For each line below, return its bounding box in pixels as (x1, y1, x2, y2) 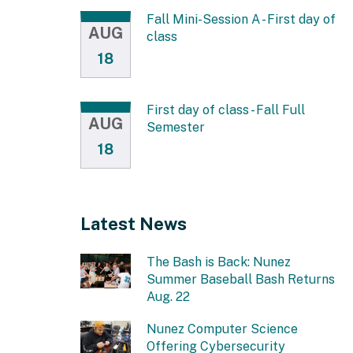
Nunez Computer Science (147, 321, 298, 336)
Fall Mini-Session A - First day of (147, 11, 336, 27)
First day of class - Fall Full (147, 102, 305, 117)
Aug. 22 (147, 288, 190, 304)
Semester (147, 119, 205, 135)
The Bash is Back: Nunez (147, 254, 291, 269)
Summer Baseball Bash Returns (147, 271, 335, 287)
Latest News (80, 213, 187, 234)
